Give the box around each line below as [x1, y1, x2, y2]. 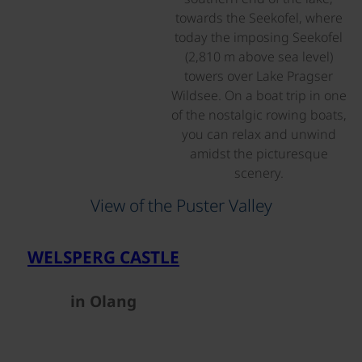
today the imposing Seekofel [175, 27, 343, 46]
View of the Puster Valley [90, 193, 272, 217]
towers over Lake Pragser [184, 66, 333, 85]
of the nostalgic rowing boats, [170, 105, 347, 124]
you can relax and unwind [181, 124, 336, 143]
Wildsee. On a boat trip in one [170, 86, 347, 104]
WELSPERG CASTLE [27, 245, 179, 268]
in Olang [70, 290, 137, 313]
